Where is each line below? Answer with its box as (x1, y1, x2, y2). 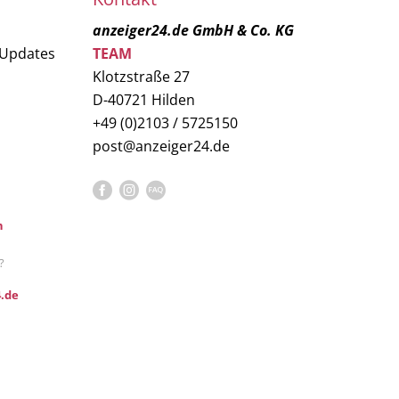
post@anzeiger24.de (92, 136, 230, 156)
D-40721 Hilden (92, 90, 195, 110)
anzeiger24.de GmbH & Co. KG (92, 20, 294, 40)
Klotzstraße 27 (92, 67, 190, 86)
